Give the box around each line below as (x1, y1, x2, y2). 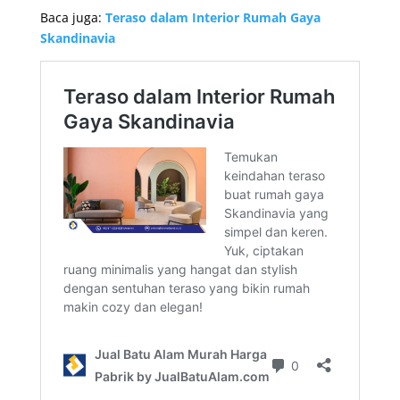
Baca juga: (39, 8, 105, 26)
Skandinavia (39, 29, 115, 46)
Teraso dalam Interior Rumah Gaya (104, 8, 321, 26)
